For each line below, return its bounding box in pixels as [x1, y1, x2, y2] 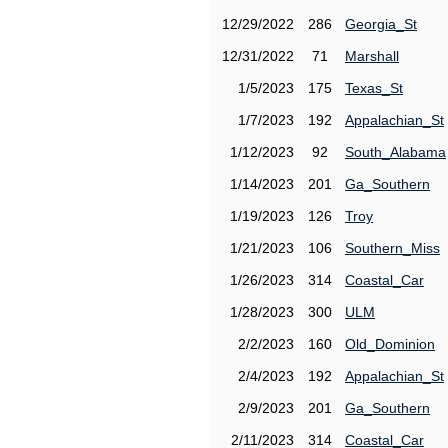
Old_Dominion [345, 336, 435, 352]
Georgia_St [345, 16, 417, 32]
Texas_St [345, 80, 403, 96]
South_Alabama [345, 144, 446, 160]
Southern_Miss [345, 240, 440, 256]
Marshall [345, 48, 399, 64]
